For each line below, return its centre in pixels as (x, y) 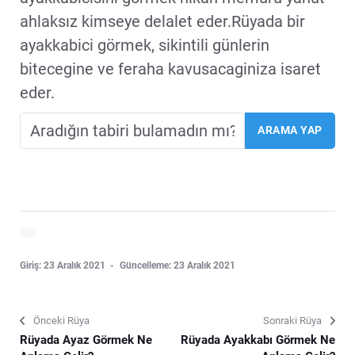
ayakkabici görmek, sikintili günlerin (145, 45)
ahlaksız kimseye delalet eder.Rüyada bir (162, 21)
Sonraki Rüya (292, 320)
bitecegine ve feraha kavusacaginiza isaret (170, 69)
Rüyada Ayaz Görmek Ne (86, 340)
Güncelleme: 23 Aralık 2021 (177, 265)
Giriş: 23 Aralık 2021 (64, 265)
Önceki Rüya (61, 320)
